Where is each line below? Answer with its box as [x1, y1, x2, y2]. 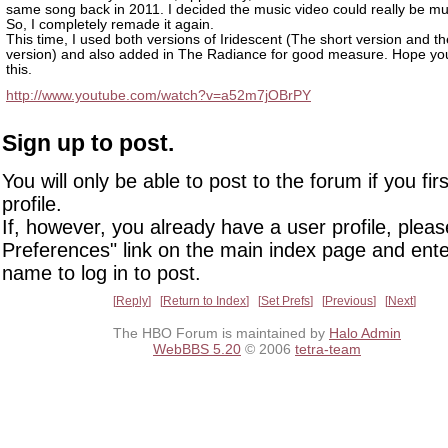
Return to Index [163, 293, 246, 308]
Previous [325, 293, 373, 308]
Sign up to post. [2, 130, 174, 157]
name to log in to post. [2, 261, 201, 284]
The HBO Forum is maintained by [113, 325, 329, 342]
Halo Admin [329, 325, 401, 342]
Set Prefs [261, 293, 310, 308]
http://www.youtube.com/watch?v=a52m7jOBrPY [6, 87, 311, 103]
